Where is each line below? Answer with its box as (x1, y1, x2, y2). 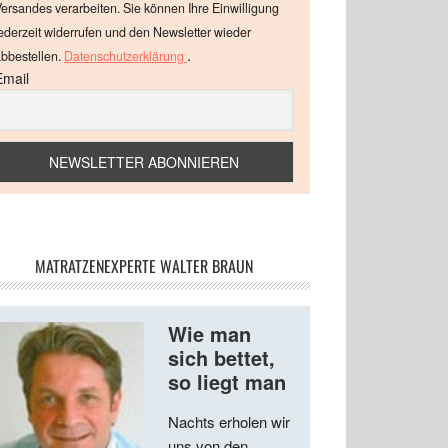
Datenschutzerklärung (64, 47, 187, 66)
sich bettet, (168, 343, 275, 373)
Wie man (168, 319, 251, 349)
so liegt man (168, 367, 286, 397)
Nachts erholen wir (168, 411, 290, 433)
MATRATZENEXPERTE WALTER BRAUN (35, 254, 253, 279)
